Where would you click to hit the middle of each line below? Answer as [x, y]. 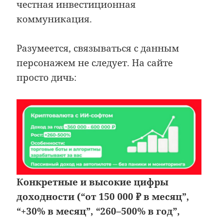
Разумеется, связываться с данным [98, 48]
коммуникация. [54, 19]
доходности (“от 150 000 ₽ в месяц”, [103, 197]
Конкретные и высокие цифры [93, 182]
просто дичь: [47, 77]
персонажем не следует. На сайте [95, 63]
